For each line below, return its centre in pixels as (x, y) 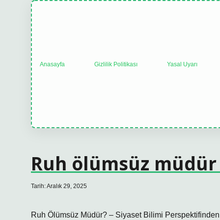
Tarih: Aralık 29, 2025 (59, 186)
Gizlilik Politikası (116, 64)
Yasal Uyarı (182, 64)
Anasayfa (52, 64)
